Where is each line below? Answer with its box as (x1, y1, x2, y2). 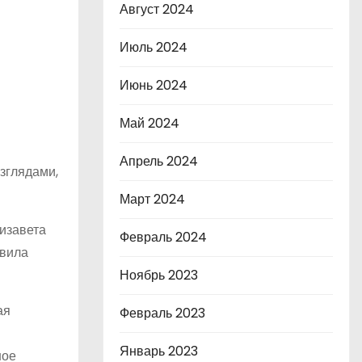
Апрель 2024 (120, 152, 198, 170)
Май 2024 (120, 114, 179, 133)
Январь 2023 (120, 342, 198, 360)
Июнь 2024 (120, 76, 187, 95)
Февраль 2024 (120, 228, 207, 246)
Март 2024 (120, 190, 185, 208)
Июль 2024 (120, 38, 187, 57)
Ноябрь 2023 (120, 266, 198, 284)
